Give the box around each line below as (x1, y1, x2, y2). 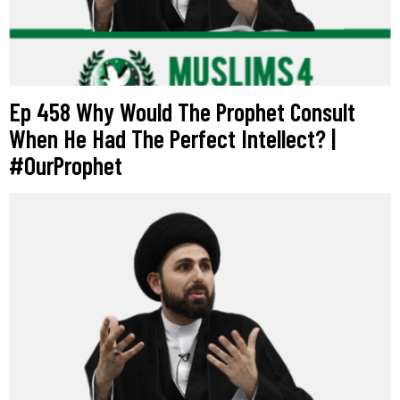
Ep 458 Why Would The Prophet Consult (9, 96, 355, 127)
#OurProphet (9, 150, 122, 180)
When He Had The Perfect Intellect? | (9, 123, 336, 154)
